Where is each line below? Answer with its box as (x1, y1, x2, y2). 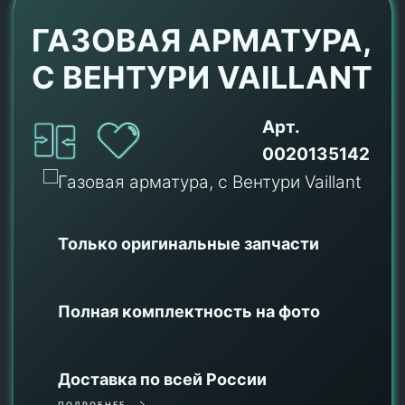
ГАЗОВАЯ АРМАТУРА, (32, 22, 371, 59)
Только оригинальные (58, 233, 244, 253)
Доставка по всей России (58, 369, 267, 389)
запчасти (244, 233, 319, 253)
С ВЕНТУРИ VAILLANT (32, 59, 372, 96)
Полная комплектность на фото (58, 301, 320, 321)
